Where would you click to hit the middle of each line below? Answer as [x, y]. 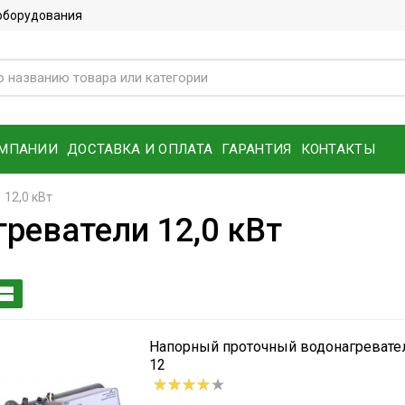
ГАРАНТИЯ [257, 149]
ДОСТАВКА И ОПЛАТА [140, 149]
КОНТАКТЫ [338, 149]
